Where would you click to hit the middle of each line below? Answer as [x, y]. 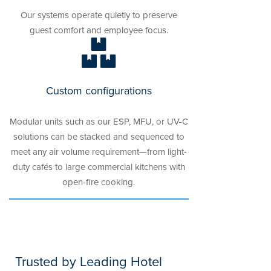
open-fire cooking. [99, 181]
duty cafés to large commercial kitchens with [99, 166]
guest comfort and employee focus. [99, 30]
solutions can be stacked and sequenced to [99, 136]
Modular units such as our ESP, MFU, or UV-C [99, 121]
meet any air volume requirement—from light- [99, 151]
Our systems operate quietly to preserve [99, 15]
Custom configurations [99, 90]
